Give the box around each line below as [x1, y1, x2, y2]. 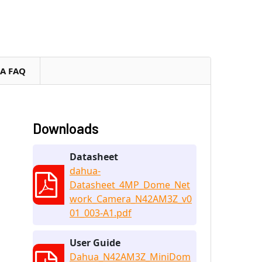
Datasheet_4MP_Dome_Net [70, 178, 190, 191]
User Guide [70, 236, 120, 249]
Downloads [33, 119, 99, 137]
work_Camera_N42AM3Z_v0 [70, 192, 192, 205]
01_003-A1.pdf [70, 206, 132, 219]
